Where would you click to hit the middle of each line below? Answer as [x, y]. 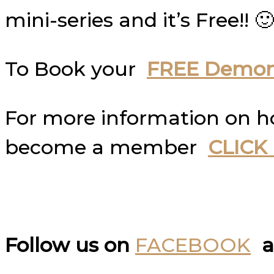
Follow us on [67, 245]
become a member [104, 147]
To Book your [76, 69]
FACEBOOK [193, 245]
